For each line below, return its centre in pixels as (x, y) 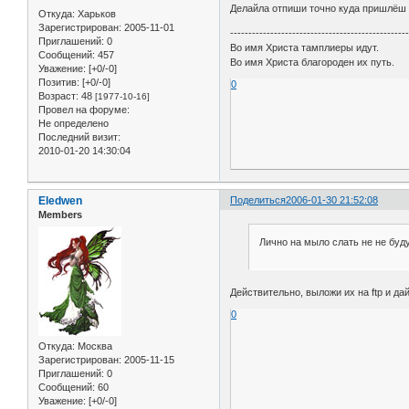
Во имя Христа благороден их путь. (313, 63)
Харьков (95, 14)
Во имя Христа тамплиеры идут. (305, 48)
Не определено (73, 124)
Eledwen (60, 201)
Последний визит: (79, 137)
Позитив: (59, 83)
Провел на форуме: (84, 110)
